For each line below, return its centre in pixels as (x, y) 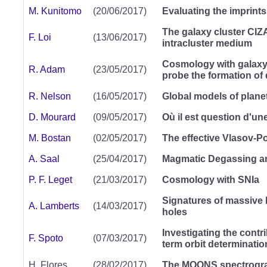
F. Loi (40, 38)
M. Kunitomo (55, 11)
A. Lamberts (54, 206)
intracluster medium (207, 44)
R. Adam (47, 70)
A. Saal (45, 159)
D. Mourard (52, 117)
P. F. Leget (50, 180)
